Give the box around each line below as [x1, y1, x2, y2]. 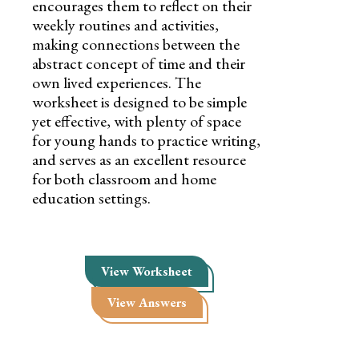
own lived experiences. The [32, 71, 201, 93]
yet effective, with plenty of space [32, 110, 241, 131]
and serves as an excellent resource [32, 148, 246, 170]
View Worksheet [101, 262, 193, 280]
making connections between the [32, 33, 240, 54]
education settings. [32, 187, 151, 208]
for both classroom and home [32, 167, 216, 189]
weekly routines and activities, [32, 14, 219, 35]
